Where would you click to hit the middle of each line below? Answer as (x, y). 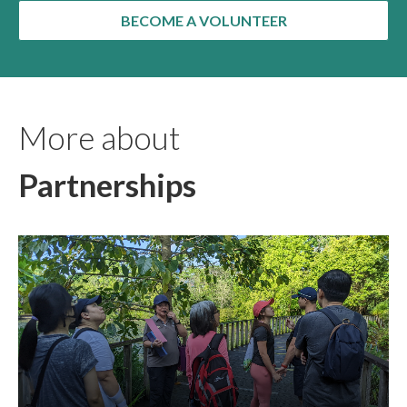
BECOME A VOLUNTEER (203, 20)
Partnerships (107, 185)
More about (99, 138)
